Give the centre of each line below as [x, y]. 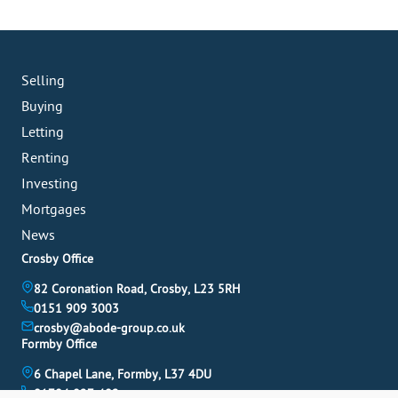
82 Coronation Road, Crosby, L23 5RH [137, 290]
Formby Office [59, 345]
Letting [43, 133]
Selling [43, 81]
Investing [50, 184]
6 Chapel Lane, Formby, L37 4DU [123, 375]
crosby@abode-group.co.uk [109, 329]
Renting [45, 159]
